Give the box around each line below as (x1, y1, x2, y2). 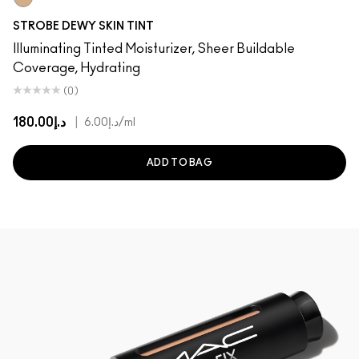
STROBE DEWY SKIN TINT (13, 21, 154, 32)
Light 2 (12, 10, 52, 23)
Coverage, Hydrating (13, 62, 140, 75)
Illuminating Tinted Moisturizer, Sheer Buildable (13, 42, 295, 55)
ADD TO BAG (147, 158, 212, 167)
